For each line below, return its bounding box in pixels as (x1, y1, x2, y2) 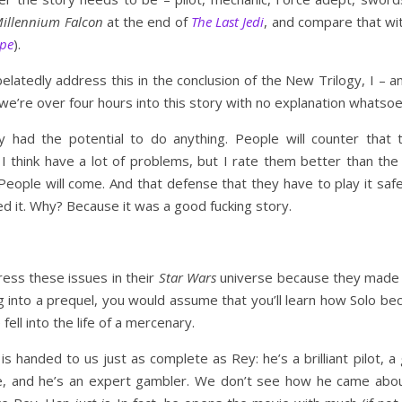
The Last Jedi (190, 13, 265, 31)
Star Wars (158, 268, 216, 286)
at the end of (102, 13, 191, 31)
